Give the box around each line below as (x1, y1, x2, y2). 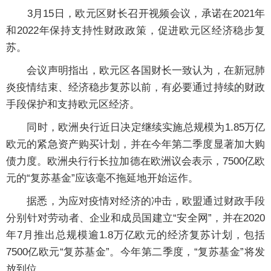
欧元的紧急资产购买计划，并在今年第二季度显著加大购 (6, 139, 265, 150)
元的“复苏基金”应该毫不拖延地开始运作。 (6, 172, 198, 184)
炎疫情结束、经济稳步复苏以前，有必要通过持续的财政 (6, 82, 265, 93)
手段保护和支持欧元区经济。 (6, 99, 140, 110)
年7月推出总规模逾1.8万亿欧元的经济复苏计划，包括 (6, 229, 265, 241)
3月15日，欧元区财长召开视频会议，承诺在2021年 (6, 8, 265, 19)
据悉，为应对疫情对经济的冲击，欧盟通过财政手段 (6, 195, 265, 207)
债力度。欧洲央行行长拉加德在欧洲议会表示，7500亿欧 (6, 155, 265, 167)
